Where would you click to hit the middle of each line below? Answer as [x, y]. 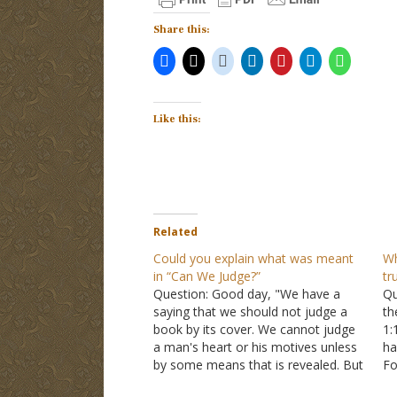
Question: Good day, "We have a [246, 293]
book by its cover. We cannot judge [254, 329]
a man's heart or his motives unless [255, 346]
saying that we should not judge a [250, 311]
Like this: [177, 119]
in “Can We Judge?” [206, 276]
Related [175, 231]
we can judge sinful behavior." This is [258, 382]
